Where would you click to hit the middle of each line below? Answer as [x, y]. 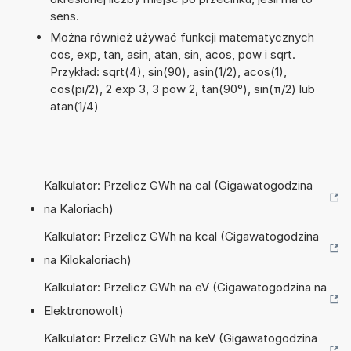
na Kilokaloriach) [88, 259]
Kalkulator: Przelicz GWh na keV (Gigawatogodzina [181, 338]
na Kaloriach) [79, 208]
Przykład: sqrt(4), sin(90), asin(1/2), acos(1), [168, 71]
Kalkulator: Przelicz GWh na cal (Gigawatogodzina [178, 185]
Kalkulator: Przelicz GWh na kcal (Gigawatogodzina [181, 236]
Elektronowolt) [84, 310]
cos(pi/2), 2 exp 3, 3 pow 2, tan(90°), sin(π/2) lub [182, 89]
